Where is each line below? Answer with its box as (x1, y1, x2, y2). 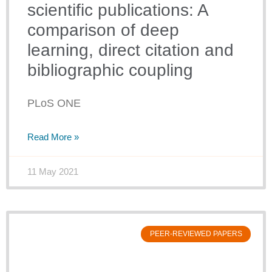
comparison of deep (27, 21, 179, 40)
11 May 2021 (27, 166, 78, 177)
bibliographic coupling (27, 61, 193, 80)
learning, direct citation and (27, 41, 234, 60)
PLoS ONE (27, 97, 81, 110)
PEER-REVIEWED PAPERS (149, 229, 242, 239)
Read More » (27, 132, 79, 143)
